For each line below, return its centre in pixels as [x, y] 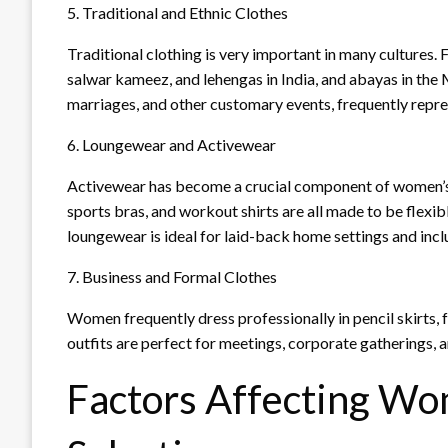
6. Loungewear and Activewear [171, 144]
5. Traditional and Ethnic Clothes [177, 12]
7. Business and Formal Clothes [172, 276]
